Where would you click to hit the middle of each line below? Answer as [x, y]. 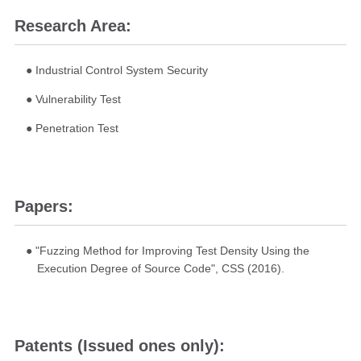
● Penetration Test [72, 129]
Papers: [44, 206]
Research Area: [73, 26]
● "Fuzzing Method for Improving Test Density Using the [167, 250]
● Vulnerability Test [73, 100]
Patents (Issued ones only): [119, 346]
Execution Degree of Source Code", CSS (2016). [161, 268]
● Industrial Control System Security [116, 71]
